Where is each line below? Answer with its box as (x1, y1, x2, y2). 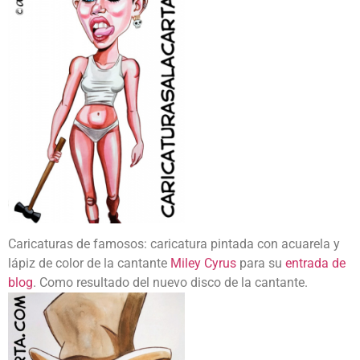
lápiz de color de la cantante (8, 256, 170, 272)
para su (236, 256, 285, 272)
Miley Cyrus (170, 256, 236, 272)
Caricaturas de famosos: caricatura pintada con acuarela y (8, 236, 340, 252)
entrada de (285, 256, 346, 272)
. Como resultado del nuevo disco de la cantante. (33, 275, 308, 291)
